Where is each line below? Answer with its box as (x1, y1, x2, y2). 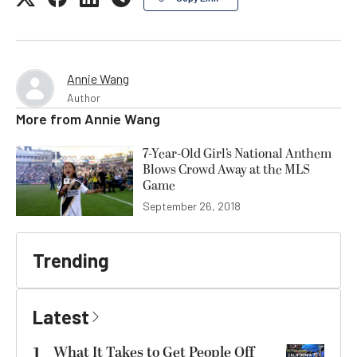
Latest (33, 305, 89, 329)
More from (16, 109, 84, 127)
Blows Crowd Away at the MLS (143, 159, 310, 179)
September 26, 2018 (143, 199, 241, 214)
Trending (33, 249, 109, 273)
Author (67, 90, 100, 104)
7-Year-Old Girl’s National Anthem (143, 143, 331, 163)
